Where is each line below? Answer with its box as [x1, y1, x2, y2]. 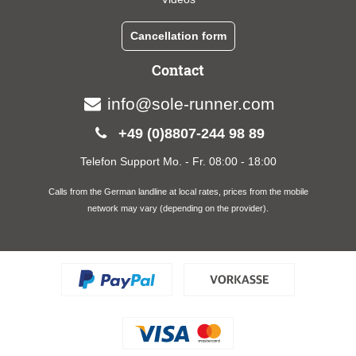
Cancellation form [130, 29, 226, 42]
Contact [152, 60, 204, 79]
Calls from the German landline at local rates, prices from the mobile [48, 186, 308, 196]
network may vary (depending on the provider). [87, 203, 269, 213]
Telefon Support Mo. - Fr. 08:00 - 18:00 [79, 154, 277, 168]
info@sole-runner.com [106, 94, 275, 113]
